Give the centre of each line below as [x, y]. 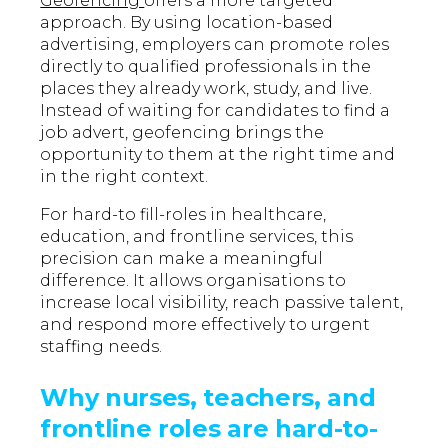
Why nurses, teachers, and [208, 398]
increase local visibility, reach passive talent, [222, 303]
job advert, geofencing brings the [182, 133]
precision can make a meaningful [182, 259]
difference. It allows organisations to [193, 281]
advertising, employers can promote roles [215, 45]
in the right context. [124, 177]
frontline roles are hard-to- [209, 429]
